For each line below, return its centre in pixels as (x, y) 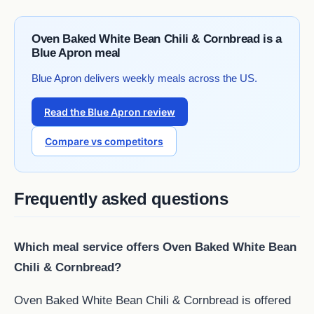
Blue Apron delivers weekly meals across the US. (144, 78)
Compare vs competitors (104, 142)
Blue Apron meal (76, 53)
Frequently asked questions (121, 199)
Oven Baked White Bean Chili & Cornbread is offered (152, 300)
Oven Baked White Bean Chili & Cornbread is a (157, 39)
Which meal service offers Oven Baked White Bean (155, 247)
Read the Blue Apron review (110, 112)
